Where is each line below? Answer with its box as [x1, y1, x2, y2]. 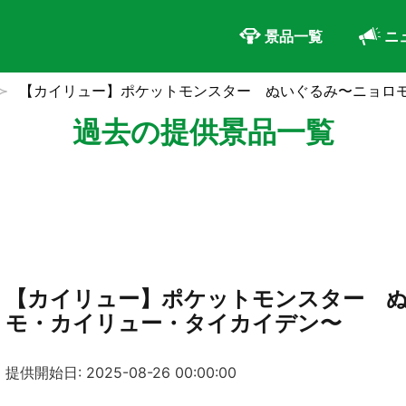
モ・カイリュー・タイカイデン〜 [5, 310, 342, 336]
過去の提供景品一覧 [72, 114, 334, 150]
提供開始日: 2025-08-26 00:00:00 [5, 363, 237, 382]
